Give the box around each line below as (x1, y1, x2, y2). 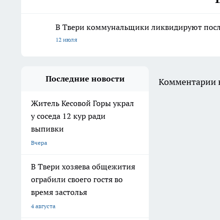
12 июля (55, 36, 77, 44)
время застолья (31, 187, 87, 197)
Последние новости (45, 74, 125, 84)
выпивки (31, 124, 64, 134)
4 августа (31, 202, 55, 210)
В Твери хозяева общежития (31, 162, 135, 172)
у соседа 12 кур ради (31, 111, 106, 121)
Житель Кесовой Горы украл (31, 98, 134, 109)
